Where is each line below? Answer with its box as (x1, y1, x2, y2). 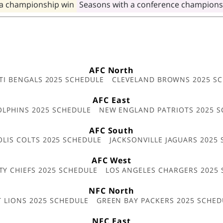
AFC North (89, 64, 134, 76)
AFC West (91, 155, 132, 166)
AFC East (93, 95, 130, 106)
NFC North (88, 185, 135, 196)
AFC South (89, 124, 134, 136)
